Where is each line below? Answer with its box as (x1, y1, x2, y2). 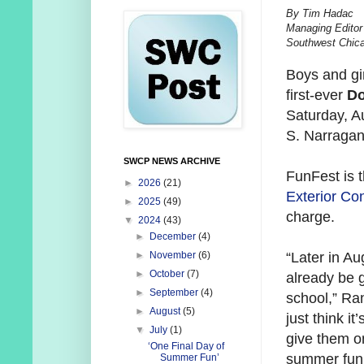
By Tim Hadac (286, 7, 353, 20)
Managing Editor (286, 22, 362, 35)
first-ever (286, 87, 347, 104)
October (149, 268, 188, 280)
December (149, 231, 199, 243)
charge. (286, 209, 335, 226)
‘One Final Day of (147, 340, 224, 353)
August (149, 305, 184, 318)
